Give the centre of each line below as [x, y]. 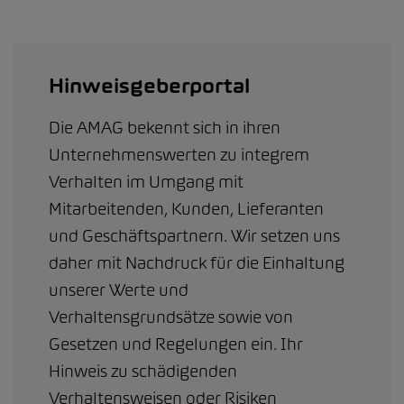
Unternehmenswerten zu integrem [179, 154]
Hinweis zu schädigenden [143, 371]
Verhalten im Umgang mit [146, 181]
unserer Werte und [119, 289]
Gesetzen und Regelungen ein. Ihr [176, 344]
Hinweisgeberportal [149, 85]
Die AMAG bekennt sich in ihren [165, 127]
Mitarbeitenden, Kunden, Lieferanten [186, 208]
